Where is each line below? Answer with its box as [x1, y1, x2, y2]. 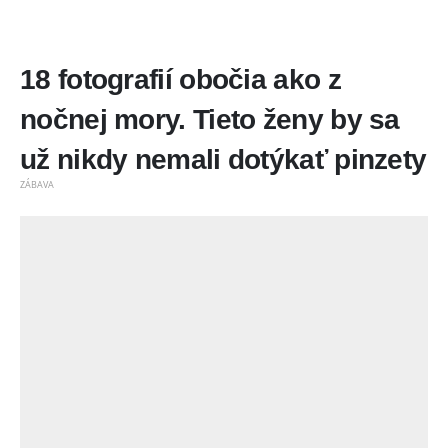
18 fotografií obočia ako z [20, 64, 341, 96]
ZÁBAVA [20, 177, 54, 191]
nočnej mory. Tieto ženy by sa [20, 104, 400, 136]
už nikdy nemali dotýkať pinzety [20, 144, 427, 176]
